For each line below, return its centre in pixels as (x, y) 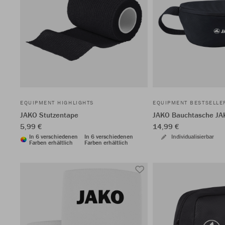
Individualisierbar (193, 136)
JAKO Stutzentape (49, 115)
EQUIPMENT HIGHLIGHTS (57, 102)
